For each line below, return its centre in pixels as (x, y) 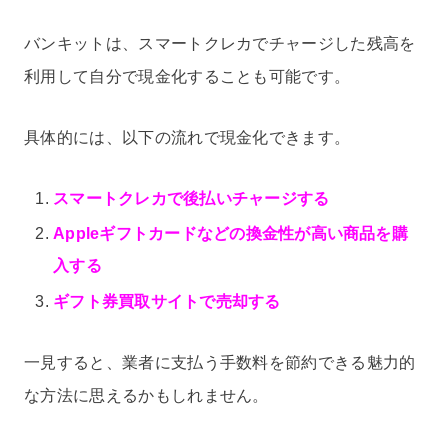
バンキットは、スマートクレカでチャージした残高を (220, 43)
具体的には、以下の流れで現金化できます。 (187, 138)
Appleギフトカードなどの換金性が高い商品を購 (230, 234)
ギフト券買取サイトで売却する (167, 301)
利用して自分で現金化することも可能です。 (187, 76)
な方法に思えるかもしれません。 (146, 396)
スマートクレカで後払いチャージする (191, 199)
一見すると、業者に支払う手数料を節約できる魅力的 (220, 363)
